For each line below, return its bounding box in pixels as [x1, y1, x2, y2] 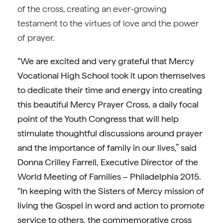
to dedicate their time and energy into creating [17, 85, 202, 95]
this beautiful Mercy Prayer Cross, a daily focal [17, 99, 199, 110]
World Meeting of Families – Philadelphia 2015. [17, 171, 201, 182]
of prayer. [17, 32, 55, 43]
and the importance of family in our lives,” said [17, 142, 197, 153]
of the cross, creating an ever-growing [17, 3, 167, 14]
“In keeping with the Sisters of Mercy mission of [17, 186, 204, 196]
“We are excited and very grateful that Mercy [17, 56, 194, 66]
